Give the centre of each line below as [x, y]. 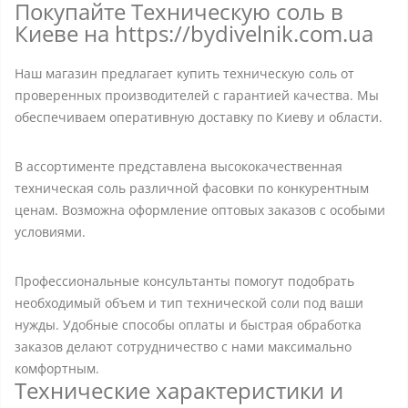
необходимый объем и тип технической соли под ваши [189, 303]
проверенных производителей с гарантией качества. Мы [197, 95]
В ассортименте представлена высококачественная [178, 166]
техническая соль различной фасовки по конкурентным [192, 188]
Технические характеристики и [179, 390]
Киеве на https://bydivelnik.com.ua [194, 33]
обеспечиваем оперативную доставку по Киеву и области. [199, 117]
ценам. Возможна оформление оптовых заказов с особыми [200, 210]
